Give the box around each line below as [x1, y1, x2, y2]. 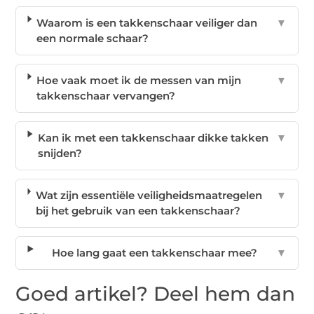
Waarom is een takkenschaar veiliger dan [36, 16, 258, 30]
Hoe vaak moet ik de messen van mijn [36, 74, 242, 88]
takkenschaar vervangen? [36, 89, 176, 103]
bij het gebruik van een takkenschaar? [35, 204, 240, 218]
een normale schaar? [36, 32, 149, 46]
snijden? [37, 146, 82, 161]
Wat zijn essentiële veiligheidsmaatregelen [35, 189, 262, 203]
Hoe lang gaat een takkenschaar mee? [51, 246, 257, 260]
